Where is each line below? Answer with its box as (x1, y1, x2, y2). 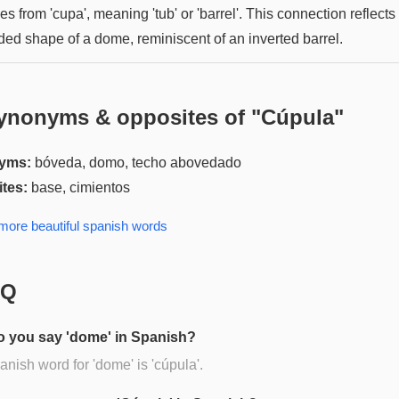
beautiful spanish (31, 217, 128, 233)
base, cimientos (31, 179, 130, 195)
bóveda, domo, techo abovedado (35, 154, 241, 170)
